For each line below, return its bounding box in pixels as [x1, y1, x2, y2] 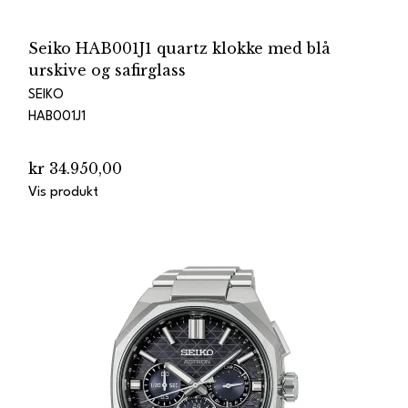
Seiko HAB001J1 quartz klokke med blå [28, 39, 331, 57]
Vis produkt [28, 186, 98, 199]
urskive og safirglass [28, 61, 186, 79]
